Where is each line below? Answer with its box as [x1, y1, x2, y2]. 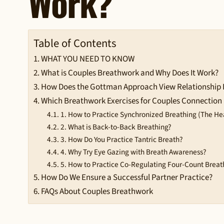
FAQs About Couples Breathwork [41, 185, 153, 197]
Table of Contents [33, 35, 116, 52]
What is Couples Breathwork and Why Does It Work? [41, 66, 219, 79]
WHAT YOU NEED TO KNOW [41, 52, 135, 65]
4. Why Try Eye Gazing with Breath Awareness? [60, 146, 206, 157]
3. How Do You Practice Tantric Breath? [60, 133, 183, 145]
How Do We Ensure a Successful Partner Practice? [41, 171, 213, 183]
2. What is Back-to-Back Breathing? [60, 121, 171, 132]
